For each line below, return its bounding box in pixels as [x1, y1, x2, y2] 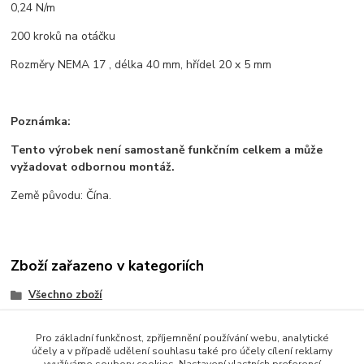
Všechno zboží [28, 287, 102, 302]
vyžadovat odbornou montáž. [11, 158, 175, 175]
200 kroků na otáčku [11, 28, 116, 44]
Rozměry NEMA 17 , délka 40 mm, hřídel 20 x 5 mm [11, 56, 272, 72]
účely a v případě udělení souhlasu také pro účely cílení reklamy [32, 344, 332, 357]
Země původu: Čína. [11, 187, 112, 203]
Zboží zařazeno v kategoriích [11, 256, 205, 276]
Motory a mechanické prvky [28, 313, 172, 328]
